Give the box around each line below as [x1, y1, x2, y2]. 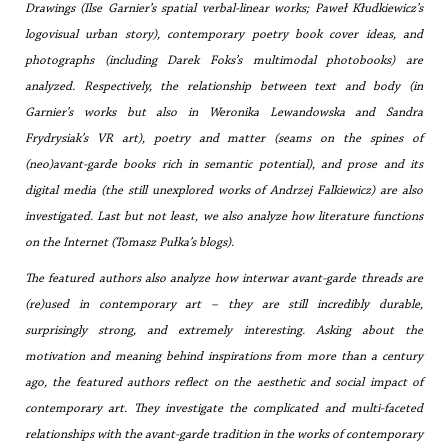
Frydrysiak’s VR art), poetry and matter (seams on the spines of [25, 132, 423, 145]
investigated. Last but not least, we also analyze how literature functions [25, 210, 423, 223]
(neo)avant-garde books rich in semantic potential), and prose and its [25, 158, 423, 171]
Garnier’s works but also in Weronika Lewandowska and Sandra [25, 106, 423, 119]
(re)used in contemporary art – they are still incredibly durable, [25, 298, 423, 311]
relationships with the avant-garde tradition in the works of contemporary [25, 428, 423, 441]
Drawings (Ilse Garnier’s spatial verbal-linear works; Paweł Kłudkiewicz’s [25, 2, 423, 15]
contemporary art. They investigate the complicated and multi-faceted [25, 402, 423, 415]
